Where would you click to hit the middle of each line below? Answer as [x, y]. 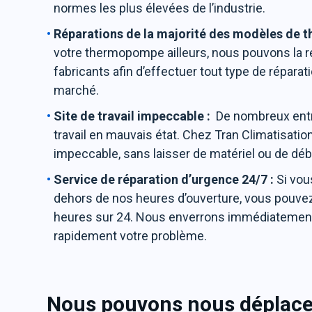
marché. [77, 90]
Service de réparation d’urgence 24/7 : [165, 179]
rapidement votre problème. [131, 236]
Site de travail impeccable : [135, 116]
